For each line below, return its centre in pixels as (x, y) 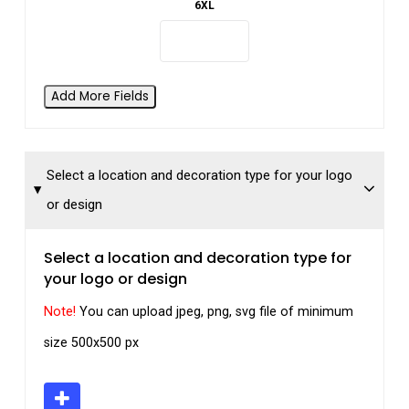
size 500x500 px (91, 343)
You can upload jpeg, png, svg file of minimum (216, 312)
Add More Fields (100, 97)
